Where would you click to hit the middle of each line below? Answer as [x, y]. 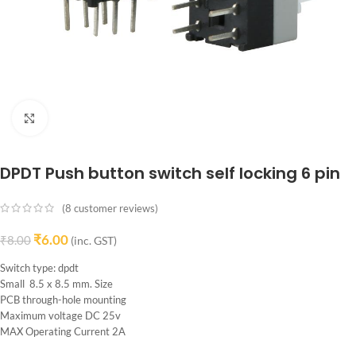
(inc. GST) [94, 240]
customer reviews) [115, 208]
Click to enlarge [80, 118]
